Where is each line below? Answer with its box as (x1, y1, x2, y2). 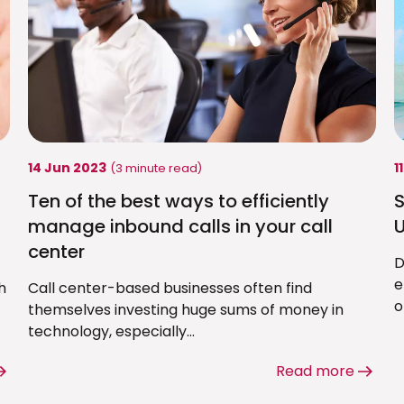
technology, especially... (27, 321, 195, 343)
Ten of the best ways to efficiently (27, 188, 329, 215)
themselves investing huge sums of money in (27, 299, 344, 321)
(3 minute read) (109, 161, 202, 177)
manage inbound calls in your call (27, 214, 333, 240)
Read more (276, 361, 355, 382)
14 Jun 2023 (27, 159, 106, 178)
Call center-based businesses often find (27, 278, 312, 299)
